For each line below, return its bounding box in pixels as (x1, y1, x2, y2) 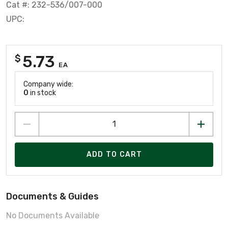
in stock (28, 88, 56, 97)
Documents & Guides (6, 190, 99, 202)
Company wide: (23, 79, 73, 89)
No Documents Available (6, 210, 99, 220)
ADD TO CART (86, 150, 142, 159)
